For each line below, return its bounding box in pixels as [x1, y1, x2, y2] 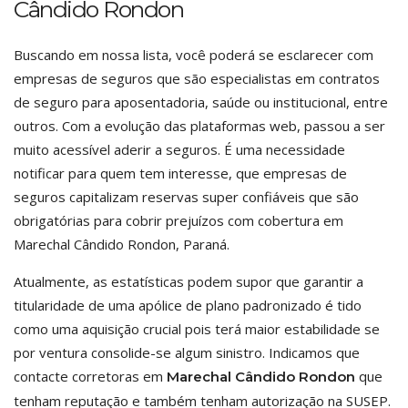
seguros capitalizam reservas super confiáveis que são [14, 188, 359, 206]
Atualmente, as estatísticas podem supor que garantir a [14, 272, 363, 291]
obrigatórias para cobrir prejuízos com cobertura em [14, 211, 343, 229]
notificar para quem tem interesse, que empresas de [14, 164, 347, 182]
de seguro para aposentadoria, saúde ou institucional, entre [14, 93, 388, 111]
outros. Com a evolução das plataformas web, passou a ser [14, 117, 385, 135]
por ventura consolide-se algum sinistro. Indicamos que [14, 343, 360, 362]
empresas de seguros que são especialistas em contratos [14, 69, 380, 87]
